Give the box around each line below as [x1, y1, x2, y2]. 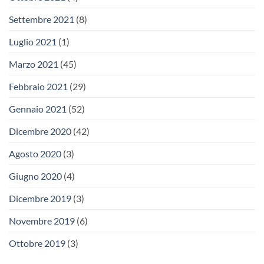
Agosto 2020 [9, 147, 61, 159]
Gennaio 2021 [9, 103, 67, 114]
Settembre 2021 [9, 13, 74, 25]
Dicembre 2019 [9, 192, 71, 204]
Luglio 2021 [9, 35, 57, 47]
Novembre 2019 [9, 214, 75, 226]
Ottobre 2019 [9, 237, 65, 249]
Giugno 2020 [9, 170, 62, 181]
